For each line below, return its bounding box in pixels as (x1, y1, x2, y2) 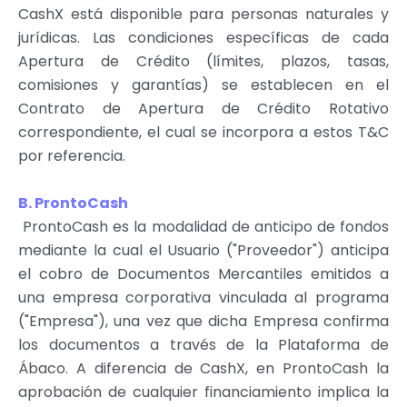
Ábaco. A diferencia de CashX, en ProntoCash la (18, 357, 389, 379)
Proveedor (237, 239, 313, 261)
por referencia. (18, 144, 125, 166)
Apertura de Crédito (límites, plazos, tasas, (18, 50, 389, 72)
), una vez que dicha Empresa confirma (98, 310, 389, 332)
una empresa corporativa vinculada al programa (18, 286, 389, 308)
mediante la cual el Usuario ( (18, 239, 233, 261)
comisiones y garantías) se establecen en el (18, 74, 389, 95)
